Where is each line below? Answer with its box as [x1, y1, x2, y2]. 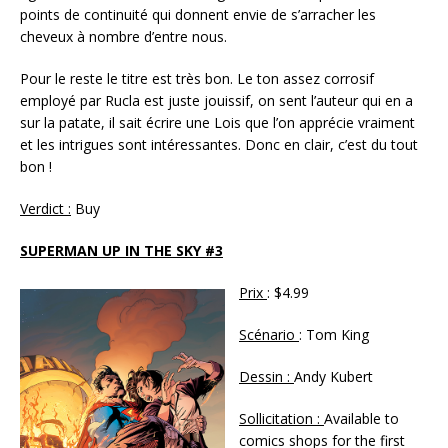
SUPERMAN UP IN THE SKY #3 [20, 240, 223, 260]
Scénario [239, 324, 299, 344]
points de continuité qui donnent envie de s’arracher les [20, 4, 376, 24]
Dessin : [239, 366, 294, 386]
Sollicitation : [239, 408, 324, 428]
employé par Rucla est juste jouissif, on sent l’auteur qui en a [20, 90, 413, 110]
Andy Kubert [294, 366, 377, 386]
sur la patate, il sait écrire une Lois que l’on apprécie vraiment [20, 112, 415, 132]
